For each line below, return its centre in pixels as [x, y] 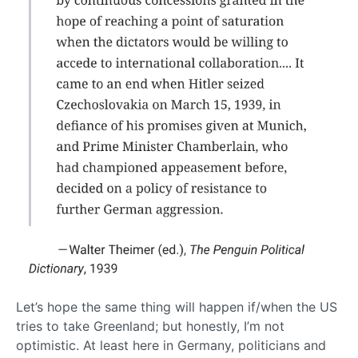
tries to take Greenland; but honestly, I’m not [150, 326]
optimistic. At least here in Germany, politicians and [171, 346]
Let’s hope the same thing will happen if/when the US [177, 307]
